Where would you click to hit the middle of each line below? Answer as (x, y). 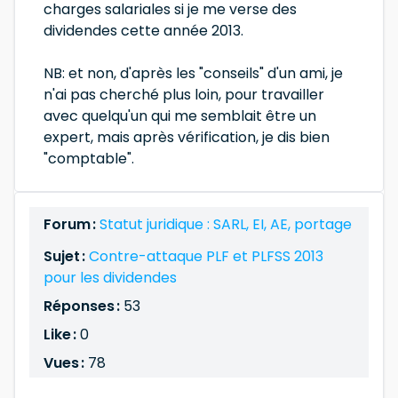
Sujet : (66, 256)
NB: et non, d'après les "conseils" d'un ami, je (193, 73)
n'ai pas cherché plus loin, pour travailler (184, 95)
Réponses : (84, 306)
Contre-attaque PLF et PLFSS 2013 (206, 256)
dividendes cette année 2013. (143, 31)
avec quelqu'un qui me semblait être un (180, 116)
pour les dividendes (110, 278)
